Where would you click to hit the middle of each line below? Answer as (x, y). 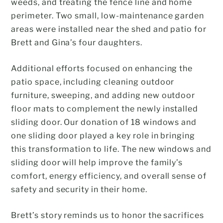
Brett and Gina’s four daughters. (77, 42)
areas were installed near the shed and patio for (109, 29)
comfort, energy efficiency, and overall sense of (109, 176)
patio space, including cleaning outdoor (93, 82)
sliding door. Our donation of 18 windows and (104, 122)
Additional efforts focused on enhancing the (102, 68)
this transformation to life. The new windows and (111, 149)
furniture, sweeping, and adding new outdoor (103, 95)
